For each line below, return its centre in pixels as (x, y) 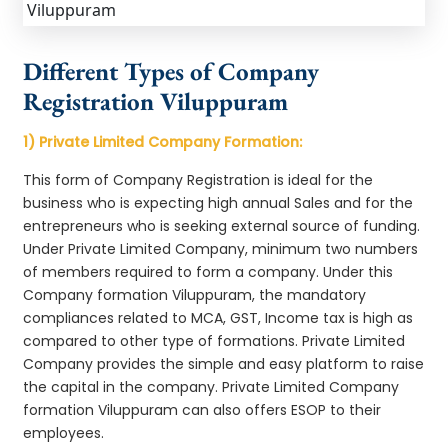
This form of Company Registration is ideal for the (198, 179)
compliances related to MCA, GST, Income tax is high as (218, 317)
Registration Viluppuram (156, 100)
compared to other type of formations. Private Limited (214, 340)
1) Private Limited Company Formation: (163, 141)
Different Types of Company (171, 70)
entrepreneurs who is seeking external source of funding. (222, 225)
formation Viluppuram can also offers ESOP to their (202, 409)
